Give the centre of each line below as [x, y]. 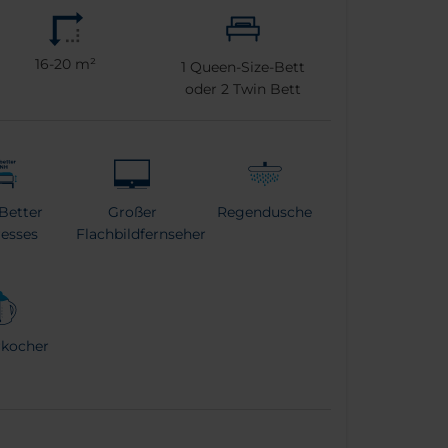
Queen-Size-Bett [245, 67]
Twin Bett [264, 89]
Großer [132, 212]
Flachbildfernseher [141, 234]
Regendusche [265, 212]
